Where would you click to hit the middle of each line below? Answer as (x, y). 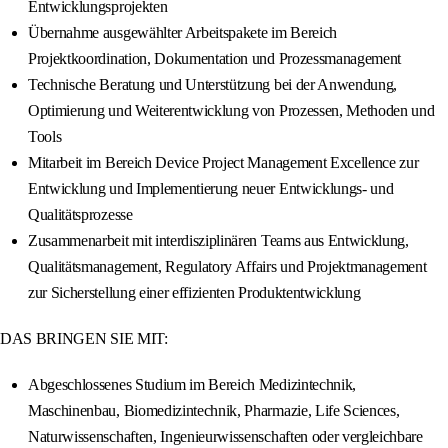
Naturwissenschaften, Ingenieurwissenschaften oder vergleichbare (225, 437)
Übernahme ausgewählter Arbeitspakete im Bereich (182, 33)
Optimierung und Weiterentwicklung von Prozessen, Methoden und (231, 111)
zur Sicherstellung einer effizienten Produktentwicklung (194, 293)
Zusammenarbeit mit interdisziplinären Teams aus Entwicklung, (218, 241)
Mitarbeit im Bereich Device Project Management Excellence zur (223, 163)
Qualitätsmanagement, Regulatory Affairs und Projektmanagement (227, 267)
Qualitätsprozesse (80, 215)
